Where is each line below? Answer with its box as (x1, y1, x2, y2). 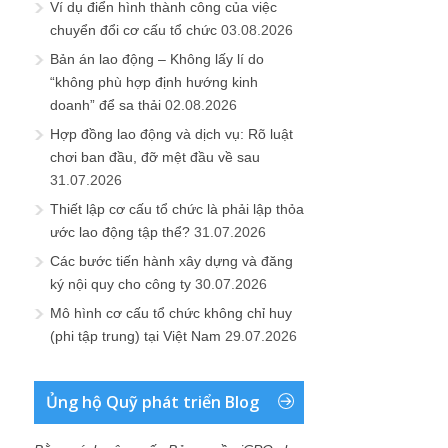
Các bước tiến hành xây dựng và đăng (50, 253, 293, 269)
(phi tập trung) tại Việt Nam (50, 328, 221, 344)
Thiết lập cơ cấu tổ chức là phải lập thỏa (50, 201, 304, 217)
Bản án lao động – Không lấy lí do (50, 51, 264, 67)
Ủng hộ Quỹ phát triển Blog (46, 391, 259, 413)
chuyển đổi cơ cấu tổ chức (50, 22, 217, 38)
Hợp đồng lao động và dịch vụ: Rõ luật (50, 126, 293, 142)
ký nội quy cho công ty (50, 276, 191, 292)
